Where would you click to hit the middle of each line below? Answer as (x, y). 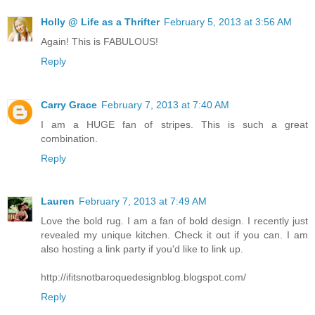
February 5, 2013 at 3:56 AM (228, 21)
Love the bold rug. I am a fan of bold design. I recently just (174, 221)
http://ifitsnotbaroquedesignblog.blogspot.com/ (143, 277)
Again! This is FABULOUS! (99, 41)
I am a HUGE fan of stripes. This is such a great (174, 124)
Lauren (58, 201)
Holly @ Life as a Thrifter (100, 21)
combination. (69, 138)
